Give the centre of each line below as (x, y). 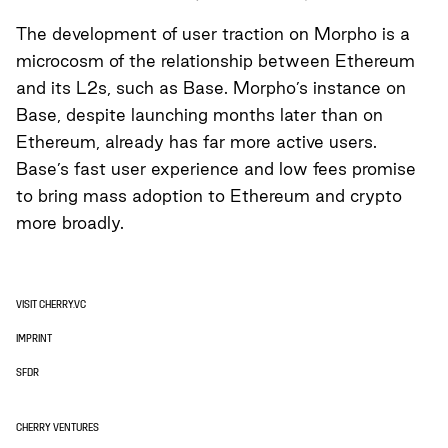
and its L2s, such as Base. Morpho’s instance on (211, 87)
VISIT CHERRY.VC (51, 305)
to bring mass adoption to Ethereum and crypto (209, 195)
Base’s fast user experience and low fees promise (216, 168)
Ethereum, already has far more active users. (196, 141)
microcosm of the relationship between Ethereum (215, 60)
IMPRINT (34, 339)
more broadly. (70, 222)
